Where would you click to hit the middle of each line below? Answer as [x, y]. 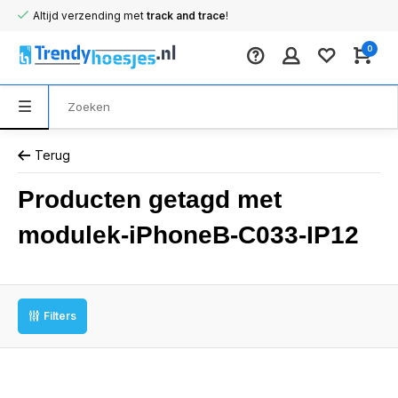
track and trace [186, 16]
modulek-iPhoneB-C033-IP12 [188, 235]
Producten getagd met [150, 199]
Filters [60, 316]
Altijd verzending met [90, 16]
